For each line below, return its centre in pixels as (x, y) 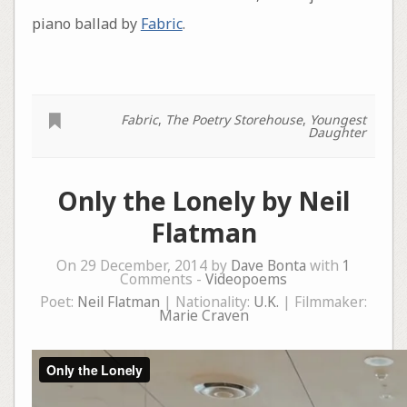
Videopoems (246, 279)
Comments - (163, 279)
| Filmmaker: (323, 302)
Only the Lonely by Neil (203, 200)
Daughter (338, 132)
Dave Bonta (268, 265)
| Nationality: (207, 302)
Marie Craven (203, 315)
